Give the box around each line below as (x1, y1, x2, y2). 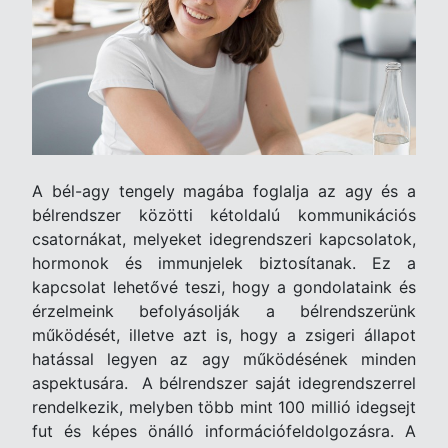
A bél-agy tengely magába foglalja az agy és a (32, 181, 416, 201)
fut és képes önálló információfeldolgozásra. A (32, 421, 416, 441)
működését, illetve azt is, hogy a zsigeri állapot (32, 325, 416, 345)
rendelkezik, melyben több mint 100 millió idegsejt (32, 397, 416, 417)
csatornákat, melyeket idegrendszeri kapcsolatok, (32, 229, 416, 249)
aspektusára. (32, 373, 135, 393)
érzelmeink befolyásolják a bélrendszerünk (32, 301, 416, 321)
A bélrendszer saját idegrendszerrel (141, 373, 417, 393)
